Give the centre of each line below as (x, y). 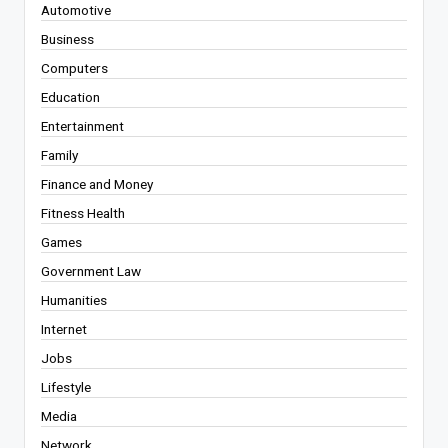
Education (70, 96)
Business (67, 38)
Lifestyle (66, 386)
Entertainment (82, 125)
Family (59, 154)
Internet (64, 328)
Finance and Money (97, 183)
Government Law (91, 270)
